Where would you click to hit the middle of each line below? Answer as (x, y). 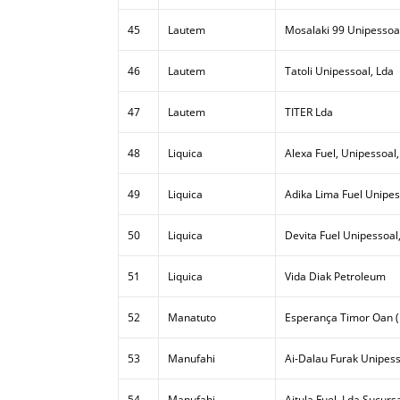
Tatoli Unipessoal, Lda (339, 71)
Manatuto (192, 317)
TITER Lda (309, 112)
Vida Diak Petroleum (335, 276)
